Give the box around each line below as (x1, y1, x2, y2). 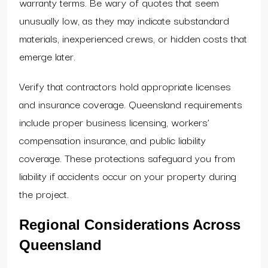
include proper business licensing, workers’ (19, 113, 209, 130)
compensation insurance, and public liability (19, 131, 206, 148)
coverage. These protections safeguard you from (19, 149, 235, 166)
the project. (19, 185, 69, 202)
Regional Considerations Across (19, 216, 240, 233)
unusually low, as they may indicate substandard (19, 11, 229, 28)
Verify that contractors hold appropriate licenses (19, 77, 231, 94)
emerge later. (19, 47, 75, 64)
